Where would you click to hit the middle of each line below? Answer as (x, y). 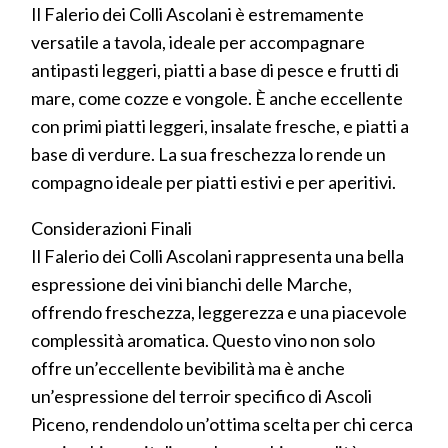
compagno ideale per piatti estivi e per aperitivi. (213, 181)
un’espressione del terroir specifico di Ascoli (201, 395)
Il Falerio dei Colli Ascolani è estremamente (197, 13)
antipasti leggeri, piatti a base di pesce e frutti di (215, 69)
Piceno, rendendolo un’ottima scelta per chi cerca (222, 423)
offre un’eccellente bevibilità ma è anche (188, 367)
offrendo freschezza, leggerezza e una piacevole (219, 311)
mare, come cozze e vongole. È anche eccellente (217, 97)
